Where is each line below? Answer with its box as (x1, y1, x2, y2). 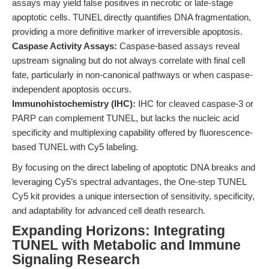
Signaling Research (12, 252, 140, 267)
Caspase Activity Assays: (12, 41, 117, 51)
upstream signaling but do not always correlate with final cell (12, 55, 245, 65)
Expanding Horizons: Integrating (12, 223, 225, 238)
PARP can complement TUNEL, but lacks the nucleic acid (12, 113, 239, 123)
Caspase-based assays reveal (117, 41, 240, 51)
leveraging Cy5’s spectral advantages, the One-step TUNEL (12, 177, 246, 187)
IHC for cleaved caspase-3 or (136, 98, 253, 109)
